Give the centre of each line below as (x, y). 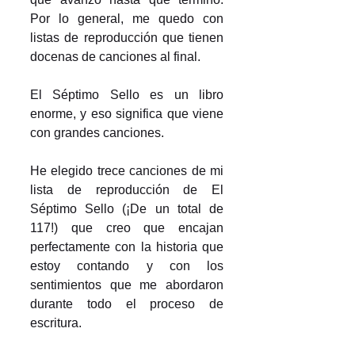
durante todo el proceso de (127, 304)
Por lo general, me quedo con (127, 19)
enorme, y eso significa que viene (127, 114)
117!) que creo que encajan (127, 228)
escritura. (56, 323)
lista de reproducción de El (127, 190)
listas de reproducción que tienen (127, 38)
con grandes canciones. (97, 133)
